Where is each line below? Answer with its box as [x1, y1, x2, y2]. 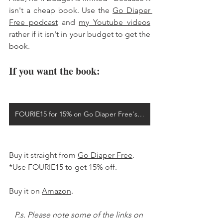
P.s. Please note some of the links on [14, 210, 145, 220]
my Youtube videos [79, 17, 151, 27]
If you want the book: [9, 63, 103, 78]
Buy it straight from [9, 150, 78, 160]
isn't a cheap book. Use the [9, 5, 113, 15]
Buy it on [9, 186, 42, 196]
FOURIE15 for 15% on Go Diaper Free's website [137, 109, 144, 118]
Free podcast [9, 17, 58, 27]
